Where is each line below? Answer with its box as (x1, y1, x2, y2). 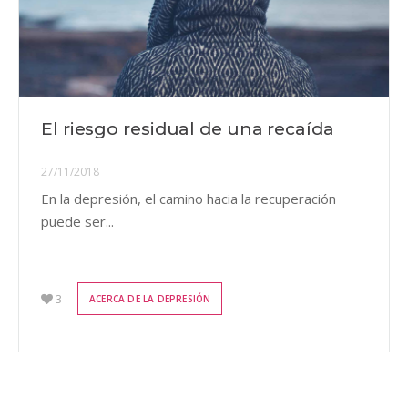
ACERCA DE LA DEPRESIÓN (89, 291, 211, 305)
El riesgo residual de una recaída (41, 118, 334, 140)
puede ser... (41, 212, 114, 231)
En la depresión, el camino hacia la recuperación (41, 189, 336, 209)
